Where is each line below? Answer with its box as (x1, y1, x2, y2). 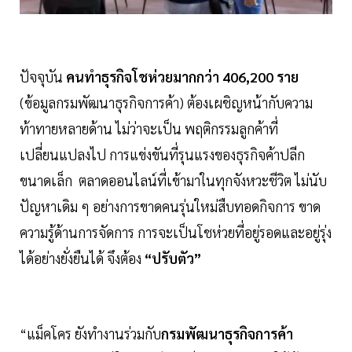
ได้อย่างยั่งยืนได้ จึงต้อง (20, 249, 145, 268)
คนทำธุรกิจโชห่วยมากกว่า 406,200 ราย (66, 68, 299, 86)
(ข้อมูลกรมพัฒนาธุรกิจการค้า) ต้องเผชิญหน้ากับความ (20, 93, 313, 112)
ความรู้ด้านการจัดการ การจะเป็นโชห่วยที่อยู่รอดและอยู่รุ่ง (20, 223, 332, 242)
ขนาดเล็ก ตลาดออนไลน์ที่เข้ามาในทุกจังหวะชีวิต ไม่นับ (20, 171, 327, 190)
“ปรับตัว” (145, 249, 204, 268)
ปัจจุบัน (20, 68, 66, 86)
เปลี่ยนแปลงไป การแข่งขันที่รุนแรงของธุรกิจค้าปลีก (20, 145, 305, 164)
